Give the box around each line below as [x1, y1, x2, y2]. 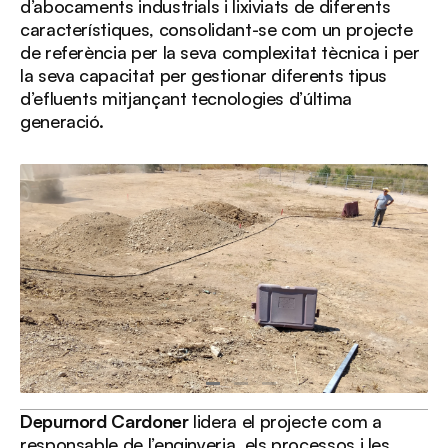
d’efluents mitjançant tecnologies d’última [20, 86, 352, 109]
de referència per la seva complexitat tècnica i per [20, 40, 420, 63]
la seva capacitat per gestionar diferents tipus [20, 63, 388, 86]
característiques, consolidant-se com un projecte [20, 17, 413, 40]
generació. [20, 109, 104, 132]
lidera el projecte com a [188, 409, 382, 432]
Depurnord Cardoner [20, 409, 189, 432]
